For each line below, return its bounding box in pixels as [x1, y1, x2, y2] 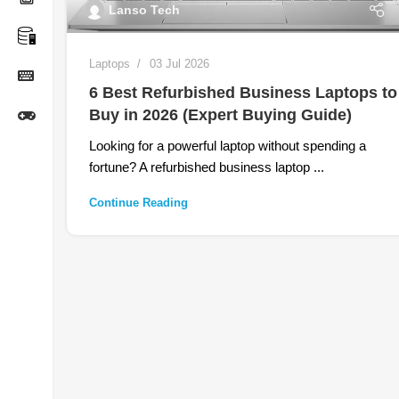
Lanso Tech [109, 3, 180, 18]
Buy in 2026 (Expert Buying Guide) [89, 106, 352, 125]
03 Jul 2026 [150, 57, 209, 71]
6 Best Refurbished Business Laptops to [89, 84, 397, 102]
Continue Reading [89, 196, 188, 210]
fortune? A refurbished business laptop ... [89, 159, 324, 175]
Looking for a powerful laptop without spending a [89, 138, 366, 154]
